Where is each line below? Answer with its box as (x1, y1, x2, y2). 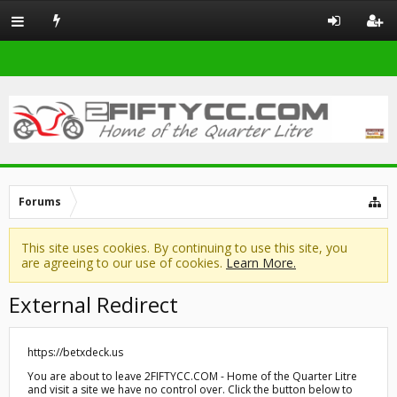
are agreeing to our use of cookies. (21, 254, 226, 271)
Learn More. (226, 254, 296, 271)
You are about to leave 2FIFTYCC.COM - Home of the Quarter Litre (27, 369, 357, 384)
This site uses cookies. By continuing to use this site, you (21, 239, 347, 256)
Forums (19, 194, 61, 209)
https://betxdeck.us (27, 345, 123, 360)
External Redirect (9, 290, 178, 319)
